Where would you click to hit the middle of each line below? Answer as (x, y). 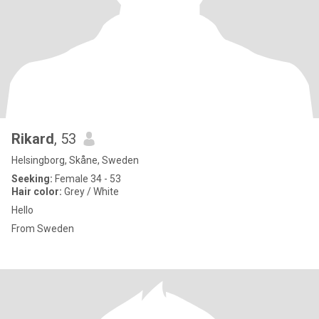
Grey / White (90, 192)
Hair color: (37, 192)
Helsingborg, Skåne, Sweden (75, 160)
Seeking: (32, 179)
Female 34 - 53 (87, 179)
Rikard (33, 139)
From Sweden (43, 229)
